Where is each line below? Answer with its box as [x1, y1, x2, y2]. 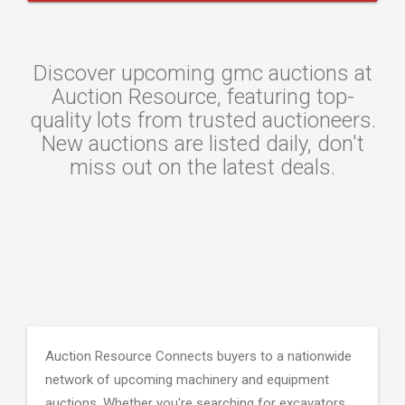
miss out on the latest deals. [70, 155, 335, 180]
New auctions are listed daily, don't [41, 131, 364, 156]
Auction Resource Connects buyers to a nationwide [45, 348, 352, 364]
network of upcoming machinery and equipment [45, 372, 329, 388]
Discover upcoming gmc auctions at [33, 61, 372, 86]
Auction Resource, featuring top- [51, 84, 354, 109]
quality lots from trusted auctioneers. [29, 108, 376, 133]
